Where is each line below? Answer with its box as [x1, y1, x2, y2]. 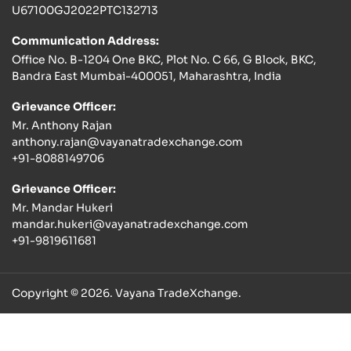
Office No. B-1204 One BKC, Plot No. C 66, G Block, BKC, [12, 52, 317, 67]
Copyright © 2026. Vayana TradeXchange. [12, 286, 241, 301]
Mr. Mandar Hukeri [12, 201, 113, 215]
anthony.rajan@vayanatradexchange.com [12, 135, 243, 150]
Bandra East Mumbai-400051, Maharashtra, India [12, 69, 281, 84]
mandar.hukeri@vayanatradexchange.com [12, 217, 248, 232]
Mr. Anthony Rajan [12, 118, 112, 133]
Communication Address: [12, 34, 161, 49]
